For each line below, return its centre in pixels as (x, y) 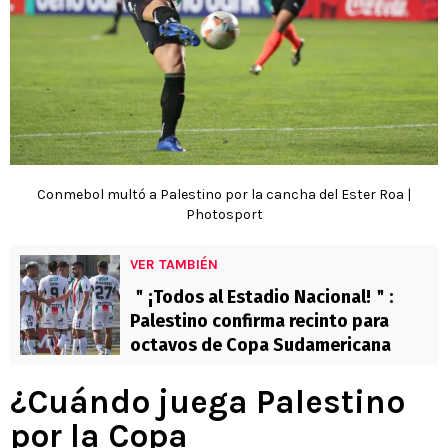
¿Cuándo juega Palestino (207, 401)
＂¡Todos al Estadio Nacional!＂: (261, 296)
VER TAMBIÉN (174, 264)
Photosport (224, 214)
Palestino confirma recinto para (259, 320)
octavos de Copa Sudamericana (260, 344)
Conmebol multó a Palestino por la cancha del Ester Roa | (224, 194)
